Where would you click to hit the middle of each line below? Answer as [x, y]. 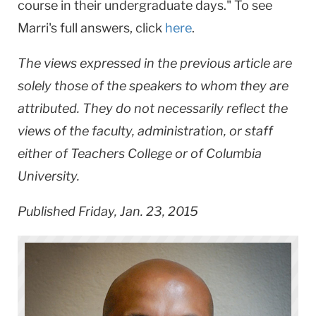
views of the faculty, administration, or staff [145, 130]
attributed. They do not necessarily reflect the [153, 108]
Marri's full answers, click [91, 28]
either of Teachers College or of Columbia [140, 153]
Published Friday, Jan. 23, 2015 [108, 211]
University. [49, 176]
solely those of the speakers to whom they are [153, 85]
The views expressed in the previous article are [155, 63]
